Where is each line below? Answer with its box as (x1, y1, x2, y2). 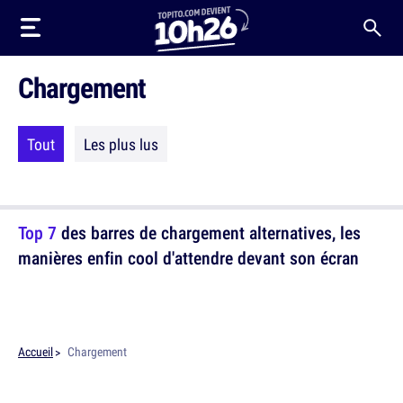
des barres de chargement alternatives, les (57, 220, 361, 245)
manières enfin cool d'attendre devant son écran (18, 246, 359, 270)
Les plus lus (84, 133, 158, 155)
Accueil (18, 344, 53, 360)
